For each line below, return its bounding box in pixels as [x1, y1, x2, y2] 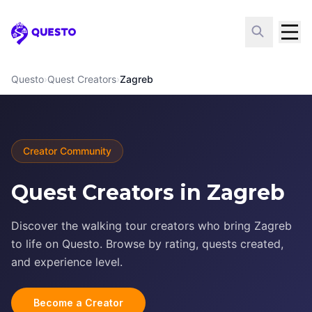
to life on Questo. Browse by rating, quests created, [11, 237, 283, 251]
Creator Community [23, 145, 111, 157]
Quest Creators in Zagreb [11, 180, 285, 205]
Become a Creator [33, 297, 123, 309]
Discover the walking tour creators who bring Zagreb [11, 219, 292, 233]
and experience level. [11, 255, 123, 269]
